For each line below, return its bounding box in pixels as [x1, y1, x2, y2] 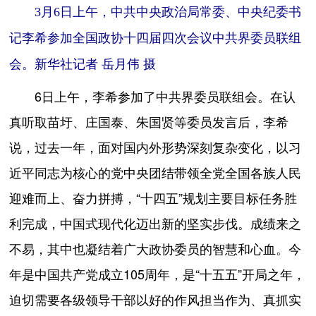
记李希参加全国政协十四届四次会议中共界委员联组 [9, 31, 302, 46]
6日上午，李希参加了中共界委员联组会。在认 [9, 90, 296, 104]
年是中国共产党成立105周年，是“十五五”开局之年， [9, 268, 306, 281]
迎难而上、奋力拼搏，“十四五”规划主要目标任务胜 [9, 192, 298, 205]
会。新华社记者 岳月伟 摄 [9, 57, 157, 72]
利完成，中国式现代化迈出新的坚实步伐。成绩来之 [9, 217, 302, 231]
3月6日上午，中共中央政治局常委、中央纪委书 [35, 5, 302, 20]
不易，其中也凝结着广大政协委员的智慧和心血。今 [9, 243, 302, 256]
